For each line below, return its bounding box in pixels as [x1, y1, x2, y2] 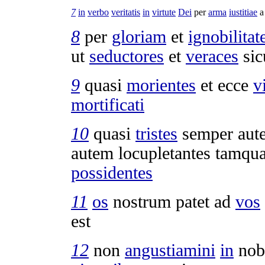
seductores [89, 46, 164, 66]
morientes [127, 75, 196, 95]
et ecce [196, 75, 253, 95]
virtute [152, 7, 176, 17]
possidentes [71, 163, 153, 182]
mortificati [71, 95, 144, 114]
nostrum [108, 192, 176, 211]
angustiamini [125, 240, 215, 260]
